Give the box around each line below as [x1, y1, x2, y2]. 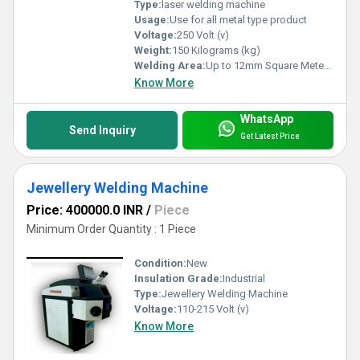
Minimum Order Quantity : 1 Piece [27, 222, 196, 235]
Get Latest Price [239, 132, 300, 141]
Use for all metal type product [170, 13, 307, 26]
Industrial [223, 272, 265, 284]
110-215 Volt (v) [177, 302, 249, 315]
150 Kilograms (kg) [172, 43, 260, 56]
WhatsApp [239, 112, 293, 126]
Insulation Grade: [134, 272, 223, 284]
